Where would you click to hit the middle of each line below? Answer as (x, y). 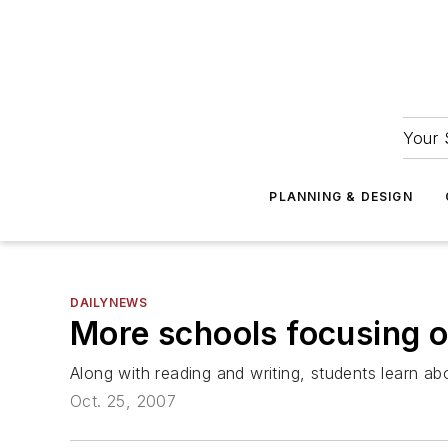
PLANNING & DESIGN (341, 196)
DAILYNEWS (109, 302)
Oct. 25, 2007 (123, 401)
